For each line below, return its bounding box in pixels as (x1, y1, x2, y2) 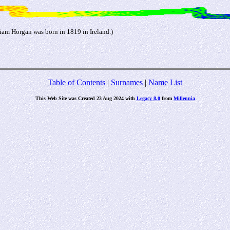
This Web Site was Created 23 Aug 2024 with (35, 95, 137, 101)
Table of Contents (48, 78, 105, 87)
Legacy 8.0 (136, 95, 160, 101)
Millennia (173, 95, 195, 101)
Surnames (111, 78, 143, 87)
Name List (148, 78, 182, 87)
